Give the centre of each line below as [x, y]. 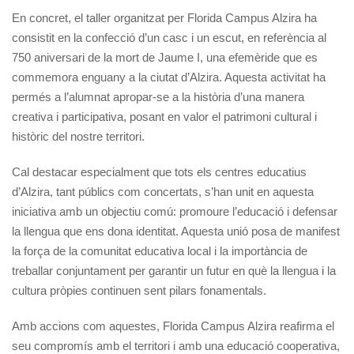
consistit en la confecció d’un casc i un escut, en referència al [169, 37]
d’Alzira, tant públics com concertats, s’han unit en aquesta [163, 191]
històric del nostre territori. [78, 136]
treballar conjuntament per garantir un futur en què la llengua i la [174, 270]
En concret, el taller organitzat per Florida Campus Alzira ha [164, 17]
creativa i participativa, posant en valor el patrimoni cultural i [164, 116]
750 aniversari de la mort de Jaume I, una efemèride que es [165, 57]
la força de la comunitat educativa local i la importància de [160, 250]
